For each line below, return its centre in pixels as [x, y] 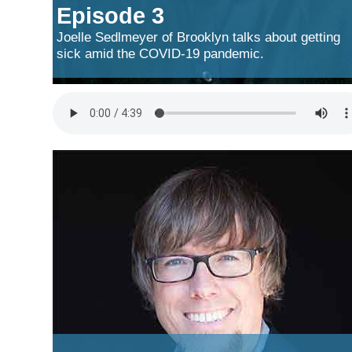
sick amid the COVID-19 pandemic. [160, 53]
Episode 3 [110, 15]
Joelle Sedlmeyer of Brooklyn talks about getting [198, 37]
